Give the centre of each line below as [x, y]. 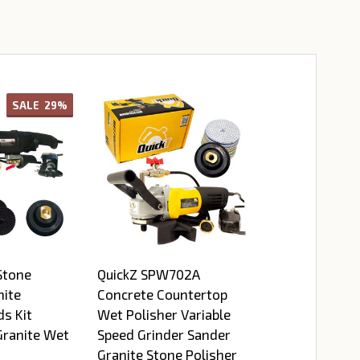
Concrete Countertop [162, 295]
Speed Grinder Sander [164, 335]
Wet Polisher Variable [164, 315]
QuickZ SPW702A [148, 274]
